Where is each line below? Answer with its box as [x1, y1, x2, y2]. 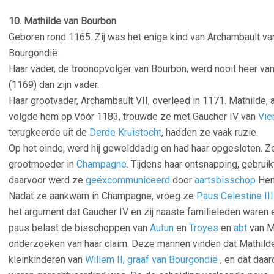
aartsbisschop [194, 174, 256, 186]
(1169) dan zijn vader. [9, 79, 99, 91]
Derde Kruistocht [89, 127, 161, 138]
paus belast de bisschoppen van [9, 222, 150, 234]
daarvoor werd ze [9, 174, 86, 186]
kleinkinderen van [9, 254, 85, 265]
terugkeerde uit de [9, 127, 89, 138]
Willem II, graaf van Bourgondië [85, 254, 218, 265]
